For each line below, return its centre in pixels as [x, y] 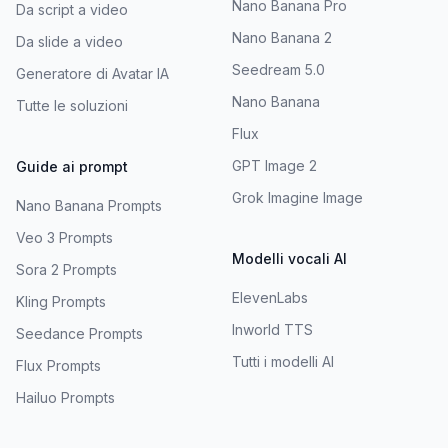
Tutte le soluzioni [72, 105]
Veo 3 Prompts [64, 237]
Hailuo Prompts [65, 397]
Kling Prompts [61, 301]
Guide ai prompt [72, 166]
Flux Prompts [58, 365]
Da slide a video [69, 41]
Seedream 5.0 [278, 69]
